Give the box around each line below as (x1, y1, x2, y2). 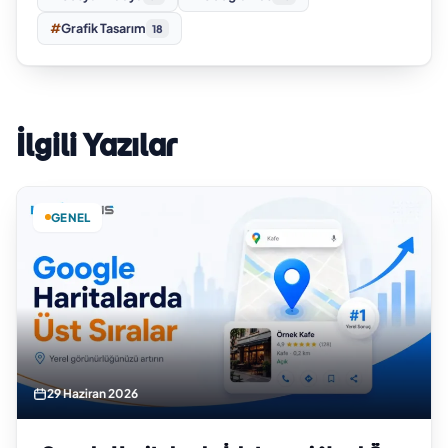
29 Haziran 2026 (47, 386, 138, 402)
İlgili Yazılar (16, 126, 177, 164)
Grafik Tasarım (61, 20, 146, 37)
